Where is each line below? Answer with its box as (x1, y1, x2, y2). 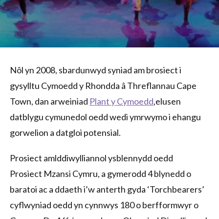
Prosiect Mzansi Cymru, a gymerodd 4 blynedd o (10, 168, 191, 179)
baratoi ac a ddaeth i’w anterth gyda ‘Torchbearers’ (10, 184, 204, 195)
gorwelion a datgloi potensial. (10, 127, 121, 138)
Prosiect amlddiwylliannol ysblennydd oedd (10, 153, 173, 163)
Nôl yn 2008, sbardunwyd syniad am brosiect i (10, 65, 181, 75)
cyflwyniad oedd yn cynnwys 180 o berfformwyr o (10, 199, 198, 210)
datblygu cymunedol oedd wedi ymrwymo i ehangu (10, 111, 201, 122)
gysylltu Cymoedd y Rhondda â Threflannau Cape (10, 80, 197, 91)
